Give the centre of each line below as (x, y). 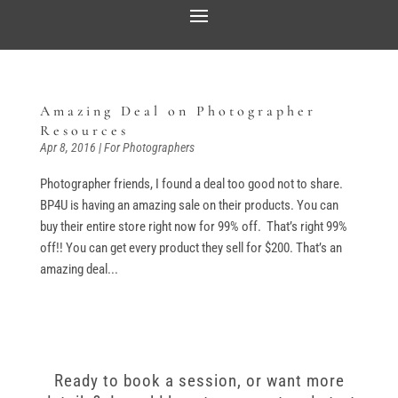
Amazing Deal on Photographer (178, 111)
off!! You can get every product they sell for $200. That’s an (191, 248)
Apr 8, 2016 (68, 147)
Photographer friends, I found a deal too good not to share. (191, 184)
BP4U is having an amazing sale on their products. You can (189, 205)
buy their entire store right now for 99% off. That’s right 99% (193, 227)
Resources (84, 131)
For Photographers (149, 147)
